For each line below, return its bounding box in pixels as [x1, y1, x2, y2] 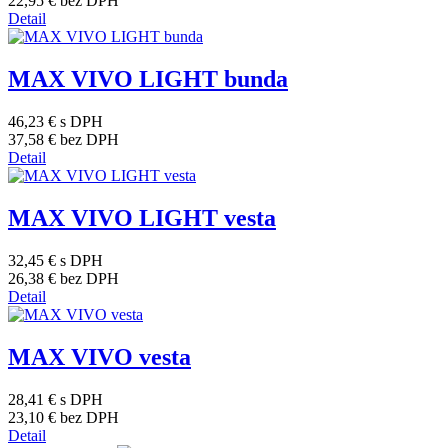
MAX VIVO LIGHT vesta [8, 205, 276, 232]
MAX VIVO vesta [8, 343, 191, 370]
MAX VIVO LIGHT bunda [8, 66, 288, 93]
